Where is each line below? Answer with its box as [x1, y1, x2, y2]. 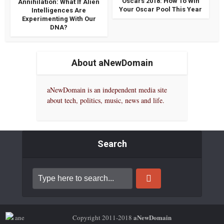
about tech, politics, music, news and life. [47, 95, 164, 105]
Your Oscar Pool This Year [119, 5, 202, 13]
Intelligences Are [31, 6, 86, 14]
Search [97, 138, 127, 149]
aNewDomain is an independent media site [47, 85, 167, 95]
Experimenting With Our [21, 15, 96, 23]
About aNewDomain [71, 57, 153, 68]
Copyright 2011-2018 [72, 213, 132, 222]
